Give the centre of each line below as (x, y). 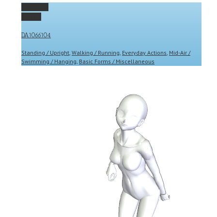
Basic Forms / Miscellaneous (117, 61)
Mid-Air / (180, 52)
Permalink (35, 7)
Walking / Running (96, 52)
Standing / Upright (45, 52)
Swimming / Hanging (49, 61)
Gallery (31, 17)
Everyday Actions (144, 52)
